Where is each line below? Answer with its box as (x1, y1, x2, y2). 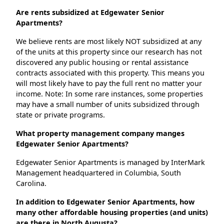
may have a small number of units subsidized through (16, 99, 199, 109)
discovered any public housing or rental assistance (16, 57, 188, 67)
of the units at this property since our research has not (16, 47, 202, 57)
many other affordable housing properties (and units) (16, 207, 208, 217)
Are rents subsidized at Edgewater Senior (16, 7, 164, 17)
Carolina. (16, 178, 46, 188)
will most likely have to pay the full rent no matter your (16, 78, 202, 88)
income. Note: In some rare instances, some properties (16, 89, 203, 99)
